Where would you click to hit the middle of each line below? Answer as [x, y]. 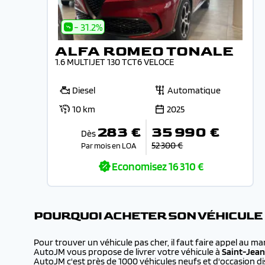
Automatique [194, 90]
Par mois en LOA [108, 145]
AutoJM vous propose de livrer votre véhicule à [127, 252]
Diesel [84, 90]
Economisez [139, 167]
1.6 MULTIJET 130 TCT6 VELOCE [114, 62]
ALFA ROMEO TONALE [144, 51]
